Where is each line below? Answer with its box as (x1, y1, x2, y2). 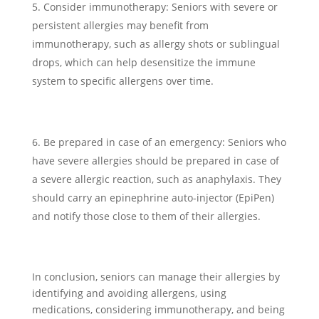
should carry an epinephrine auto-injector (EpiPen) (31, 191, 274, 204)
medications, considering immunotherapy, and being (31, 303, 285, 316)
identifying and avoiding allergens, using (31, 286, 226, 300)
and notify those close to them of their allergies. (31, 209, 261, 223)
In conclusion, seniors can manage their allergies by (31, 270, 280, 283)
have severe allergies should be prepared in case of (31, 154, 279, 167)
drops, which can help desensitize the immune (31, 56, 256, 69)
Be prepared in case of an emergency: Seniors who (43, 135, 286, 149)
